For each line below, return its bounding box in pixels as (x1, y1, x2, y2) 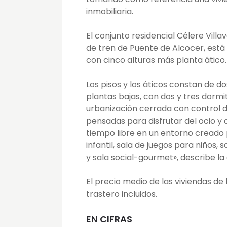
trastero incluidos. (86, 188, 157, 200)
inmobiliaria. (86, 6, 133, 18)
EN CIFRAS (86, 213, 132, 226)
